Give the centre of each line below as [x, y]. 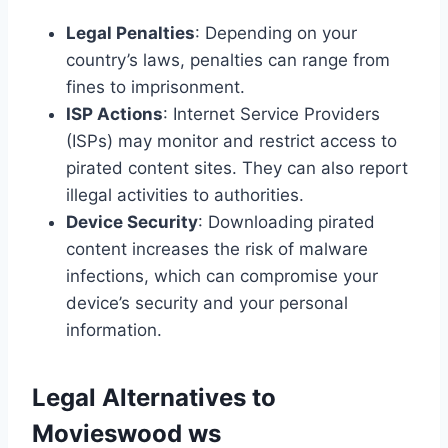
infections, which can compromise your [222, 275]
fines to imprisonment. [155, 86]
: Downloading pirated [286, 221]
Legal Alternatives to [154, 397]
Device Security [132, 221]
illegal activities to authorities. [185, 194]
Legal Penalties [130, 32]
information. [114, 329]
